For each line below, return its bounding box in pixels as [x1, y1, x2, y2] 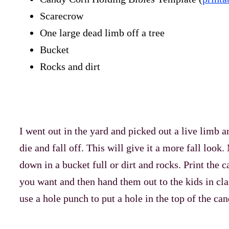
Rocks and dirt [39, 61, 100, 73]
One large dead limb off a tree [39, 27, 165, 39]
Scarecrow [39, 10, 83, 22]
